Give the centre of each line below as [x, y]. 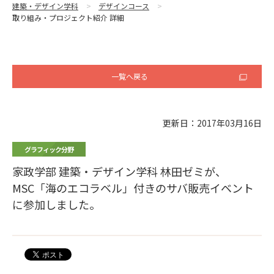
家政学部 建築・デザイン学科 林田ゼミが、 [119, 171]
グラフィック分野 [49, 150]
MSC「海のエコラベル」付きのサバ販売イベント [133, 187]
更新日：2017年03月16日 [212, 123]
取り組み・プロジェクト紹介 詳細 [68, 17]
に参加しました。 [56, 204]
